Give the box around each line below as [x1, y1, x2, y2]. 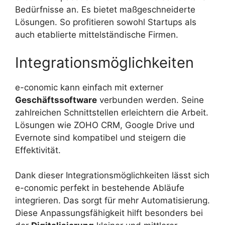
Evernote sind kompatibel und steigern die [15, 132, 186, 143]
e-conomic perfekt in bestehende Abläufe [15, 183, 184, 193]
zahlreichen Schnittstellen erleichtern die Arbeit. [15, 107, 208, 118]
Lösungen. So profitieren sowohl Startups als [15, 17, 196, 28]
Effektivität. [15, 145, 61, 155]
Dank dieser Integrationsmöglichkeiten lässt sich [15, 170, 209, 181]
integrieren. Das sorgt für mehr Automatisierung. [15, 195, 210, 206]
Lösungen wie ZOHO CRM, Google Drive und [15, 120, 195, 130]
